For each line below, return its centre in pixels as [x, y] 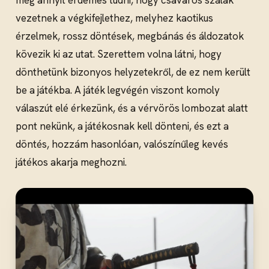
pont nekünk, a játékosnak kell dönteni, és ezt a [122, 126]
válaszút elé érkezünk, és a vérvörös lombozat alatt [132, 108]
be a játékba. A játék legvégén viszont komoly [118, 90]
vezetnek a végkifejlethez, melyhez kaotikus [114, 18]
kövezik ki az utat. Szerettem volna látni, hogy [119, 54]
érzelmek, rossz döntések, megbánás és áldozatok [130, 36]
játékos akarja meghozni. [71, 162]
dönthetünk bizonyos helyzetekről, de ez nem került [133, 72]
